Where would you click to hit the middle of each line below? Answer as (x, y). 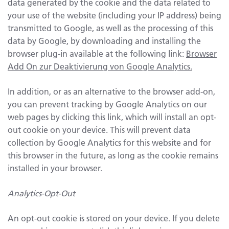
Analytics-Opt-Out (41, 193)
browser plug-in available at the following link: (97, 54)
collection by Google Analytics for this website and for (109, 143)
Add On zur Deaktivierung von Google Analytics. (100, 66)
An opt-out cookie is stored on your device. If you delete (114, 218)
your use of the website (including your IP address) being (114, 15)
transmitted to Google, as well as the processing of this (110, 28)
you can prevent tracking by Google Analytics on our (107, 104)
